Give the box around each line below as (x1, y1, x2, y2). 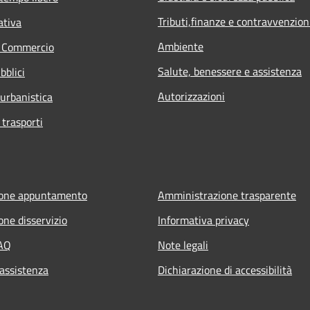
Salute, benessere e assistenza (158, 62, 302, 80)
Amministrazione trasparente (158, 186, 296, 203)
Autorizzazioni (158, 87, 225, 104)
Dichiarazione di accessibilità (158, 261, 292, 278)
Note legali (158, 236, 208, 253)
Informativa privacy (158, 211, 249, 228)
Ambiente (158, 37, 203, 55)
